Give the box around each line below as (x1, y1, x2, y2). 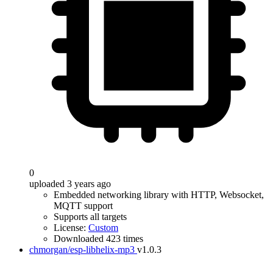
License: (54, 222, 88, 233)
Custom (88, 222, 118, 233)
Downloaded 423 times (54, 233, 143, 244)
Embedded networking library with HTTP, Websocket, (54, 190, 264, 200)
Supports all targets (54, 211, 127, 222)
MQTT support (54, 200, 113, 211)
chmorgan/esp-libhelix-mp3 (29, 244, 135, 255)
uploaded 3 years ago (29, 179, 111, 189)
